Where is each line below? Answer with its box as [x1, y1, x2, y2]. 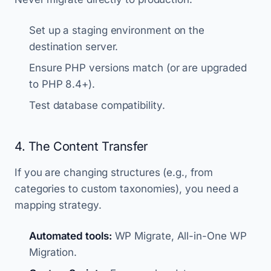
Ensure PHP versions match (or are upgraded [29, 62, 247, 74]
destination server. [29, 41, 119, 53]
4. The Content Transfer [15, 139, 148, 154]
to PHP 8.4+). [29, 78, 95, 90]
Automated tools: [29, 230, 112, 242]
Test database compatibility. [29, 99, 165, 111]
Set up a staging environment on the [29, 24, 205, 36]
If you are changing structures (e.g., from [15, 166, 213, 178]
